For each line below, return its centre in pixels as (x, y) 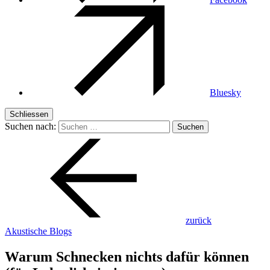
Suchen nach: (30, 126)
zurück (199, 220)
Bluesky (225, 93)
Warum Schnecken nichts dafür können (127, 256)
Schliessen (29, 114)
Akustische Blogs (38, 231)
